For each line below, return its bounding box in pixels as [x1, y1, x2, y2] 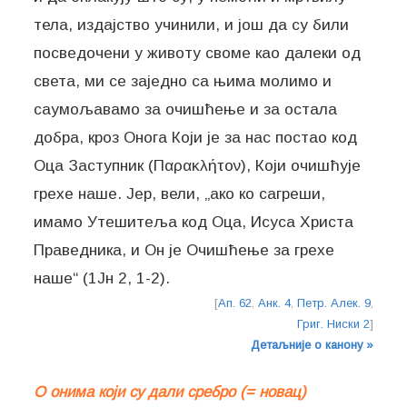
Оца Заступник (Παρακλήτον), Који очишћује [34, 156, 362, 175]
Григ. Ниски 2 [296, 317, 370, 332]
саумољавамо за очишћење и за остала [34, 100, 338, 119]
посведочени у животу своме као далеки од [34, 44, 362, 63]
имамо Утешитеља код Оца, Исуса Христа [34, 213, 354, 232]
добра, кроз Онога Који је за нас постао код [34, 128, 358, 147]
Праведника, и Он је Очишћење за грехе [34, 241, 335, 260]
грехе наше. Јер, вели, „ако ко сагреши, [34, 184, 326, 203]
